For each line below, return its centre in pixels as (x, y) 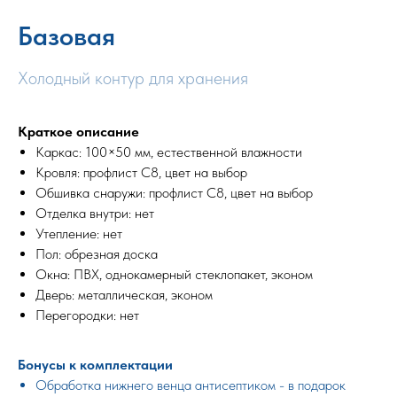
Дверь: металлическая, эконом (124, 294)
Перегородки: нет (87, 315)
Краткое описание (78, 131)
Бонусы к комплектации (95, 364)
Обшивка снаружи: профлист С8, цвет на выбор (174, 192)
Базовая (66, 35)
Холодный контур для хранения (133, 78)
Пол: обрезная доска (97, 253)
